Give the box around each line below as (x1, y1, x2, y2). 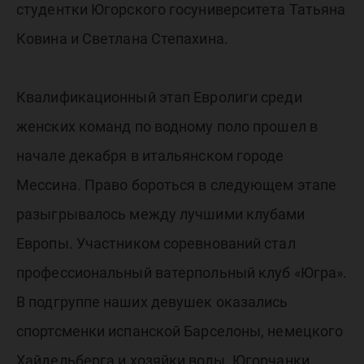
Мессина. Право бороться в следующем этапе (16, 176, 337, 193)
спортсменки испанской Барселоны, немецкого (16, 323, 344, 340)
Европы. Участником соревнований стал (16, 235, 296, 252)
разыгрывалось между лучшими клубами (16, 206, 305, 223)
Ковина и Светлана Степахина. (16, 30, 228, 47)
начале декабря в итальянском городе (16, 147, 284, 164)
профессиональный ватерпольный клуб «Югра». (16, 264, 348, 281)
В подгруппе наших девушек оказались (16, 293, 288, 310)
